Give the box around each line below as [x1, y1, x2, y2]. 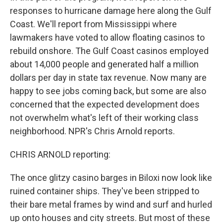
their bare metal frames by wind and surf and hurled [10, 199, 212, 210]
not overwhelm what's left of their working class [10, 112, 199, 123]
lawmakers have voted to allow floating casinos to [10, 32, 205, 43]
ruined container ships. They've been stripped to [10, 186, 199, 196]
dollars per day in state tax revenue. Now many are [10, 72, 207, 83]
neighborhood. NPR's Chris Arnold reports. [10, 126, 175, 136]
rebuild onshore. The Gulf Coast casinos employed [10, 46, 209, 56]
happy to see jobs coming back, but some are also [10, 86, 206, 96]
